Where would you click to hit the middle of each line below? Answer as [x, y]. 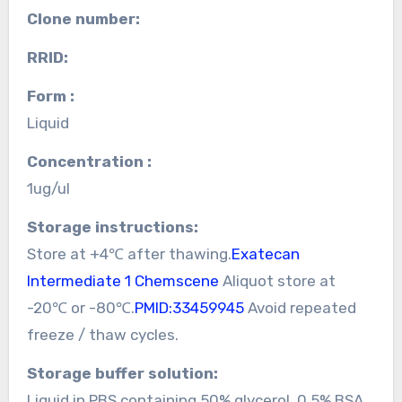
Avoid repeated [300, 307]
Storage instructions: [117, 227]
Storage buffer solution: [127, 373]
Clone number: [88, 18]
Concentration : [94, 161]
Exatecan [265, 253]
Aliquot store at [277, 280]
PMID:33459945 [189, 307]
